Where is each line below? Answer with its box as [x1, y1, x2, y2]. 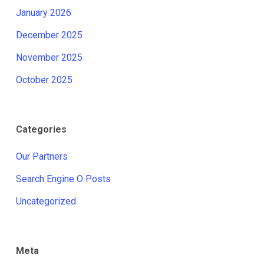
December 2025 [15, 29, 82, 41]
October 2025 [15, 74, 72, 85]
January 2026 [15, 7, 71, 18]
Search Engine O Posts [15, 173, 111, 184]
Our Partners [15, 151, 68, 162]
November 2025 [15, 52, 82, 63]
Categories [15, 124, 67, 135]
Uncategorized [15, 196, 76, 207]
